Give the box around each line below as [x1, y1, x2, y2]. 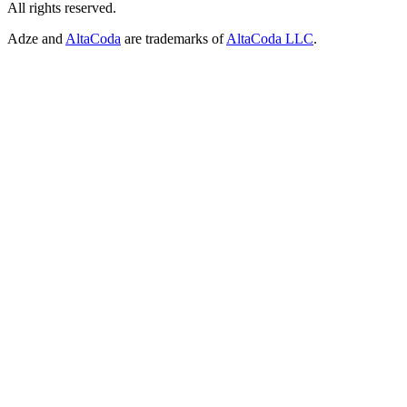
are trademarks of [124, 30, 223, 46]
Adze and [7, 30, 63, 46]
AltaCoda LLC [226, 30, 313, 46]
